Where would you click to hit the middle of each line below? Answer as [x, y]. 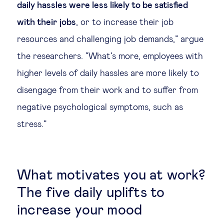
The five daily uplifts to [91, 193]
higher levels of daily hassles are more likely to [108, 73]
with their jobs [46, 22]
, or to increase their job [125, 22]
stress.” [32, 124]
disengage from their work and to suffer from [107, 90]
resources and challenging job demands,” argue [110, 39]
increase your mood [80, 210]
